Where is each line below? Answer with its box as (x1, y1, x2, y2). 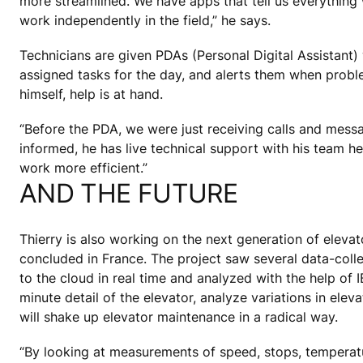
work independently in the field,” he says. (19, 11, 271, 28)
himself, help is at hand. (19, 86, 163, 103)
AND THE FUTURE (19, 177, 238, 210)
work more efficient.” (19, 160, 147, 177)
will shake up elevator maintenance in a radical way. (19, 309, 338, 326)
